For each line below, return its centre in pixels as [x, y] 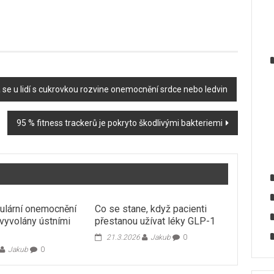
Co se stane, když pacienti [150, 209]
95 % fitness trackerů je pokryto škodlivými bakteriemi [120, 123]
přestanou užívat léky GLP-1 [155, 221]
